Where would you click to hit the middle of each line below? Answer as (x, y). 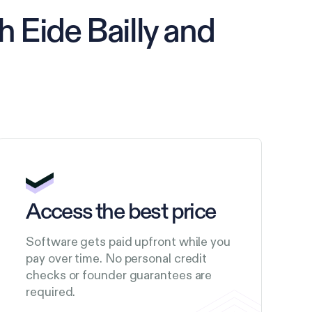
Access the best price (121, 212)
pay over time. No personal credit (117, 258)
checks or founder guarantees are (119, 275)
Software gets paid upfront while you (128, 242)
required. (51, 292)
